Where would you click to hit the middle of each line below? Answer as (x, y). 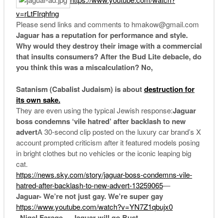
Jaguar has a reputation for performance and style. (102, 35)
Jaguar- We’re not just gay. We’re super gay (89, 196)
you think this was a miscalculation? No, (85, 67)
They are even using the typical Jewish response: (94, 110)
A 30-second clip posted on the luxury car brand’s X (119, 131)
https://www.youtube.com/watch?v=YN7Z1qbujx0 (94, 206)
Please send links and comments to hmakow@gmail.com (107, 24)
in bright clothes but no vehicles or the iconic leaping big (103, 153)
